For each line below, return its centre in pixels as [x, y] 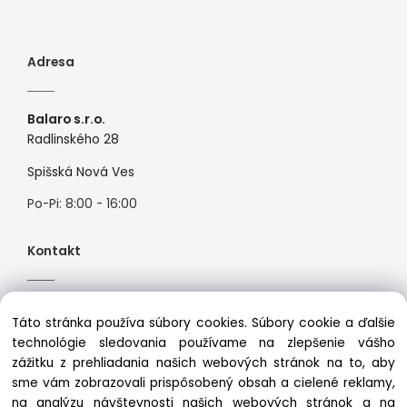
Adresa [51, 62]
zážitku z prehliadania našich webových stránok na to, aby [203, 363]
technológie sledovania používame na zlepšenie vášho [203, 343]
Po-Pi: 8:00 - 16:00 [83, 204]
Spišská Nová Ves [81, 172]
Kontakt [55, 252]
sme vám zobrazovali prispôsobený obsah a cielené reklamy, [203, 383]
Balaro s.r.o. [67, 119]
